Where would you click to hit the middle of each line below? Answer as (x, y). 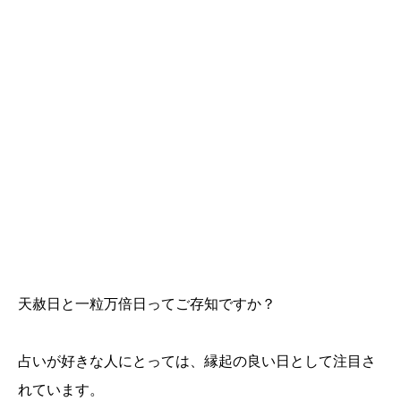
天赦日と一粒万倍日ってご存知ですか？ (147, 304)
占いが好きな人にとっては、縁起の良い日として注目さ (197, 362)
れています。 (61, 390)
